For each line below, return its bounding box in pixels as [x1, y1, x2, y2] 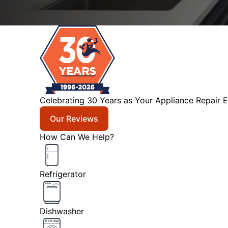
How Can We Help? [39, 132, 114, 142]
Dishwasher [39, 206, 84, 216]
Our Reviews [49, 113, 98, 124]
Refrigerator [39, 168, 86, 179]
